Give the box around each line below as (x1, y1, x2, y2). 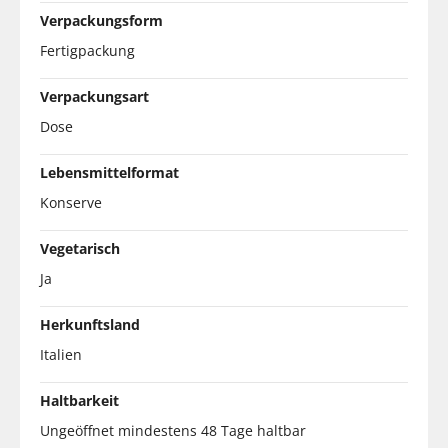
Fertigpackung (40, 40, 135, 60)
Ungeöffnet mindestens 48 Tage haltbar (40, 420, 306, 440)
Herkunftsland (40, 314, 140, 334)
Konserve (40, 192, 102, 212)
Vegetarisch (40, 238, 120, 258)
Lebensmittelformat (40, 162, 179, 182)
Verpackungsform (40, 10, 163, 30)
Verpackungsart (40, 86, 149, 106)
